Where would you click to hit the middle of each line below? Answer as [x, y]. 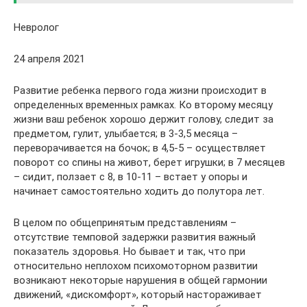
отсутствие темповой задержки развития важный [135, 237]
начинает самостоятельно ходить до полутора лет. [139, 192]
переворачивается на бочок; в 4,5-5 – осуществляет [140, 148]
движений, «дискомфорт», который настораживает [138, 295]
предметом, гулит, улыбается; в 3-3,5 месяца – [126, 134]
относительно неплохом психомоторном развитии [136, 266]
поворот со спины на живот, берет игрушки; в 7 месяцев [149, 163]
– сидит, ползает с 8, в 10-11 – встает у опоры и [131, 177]
